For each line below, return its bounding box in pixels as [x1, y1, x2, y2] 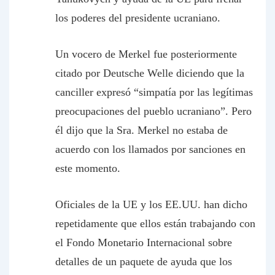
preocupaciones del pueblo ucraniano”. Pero [55, 105, 252, 117]
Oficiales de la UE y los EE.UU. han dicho [55, 198, 247, 211]
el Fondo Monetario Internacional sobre [55, 236, 232, 249]
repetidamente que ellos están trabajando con [55, 217, 255, 230]
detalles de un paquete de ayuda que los [55, 255, 232, 268]
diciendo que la [173, 67, 244, 79]
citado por [55, 67, 103, 79]
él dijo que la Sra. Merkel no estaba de [55, 124, 228, 136]
